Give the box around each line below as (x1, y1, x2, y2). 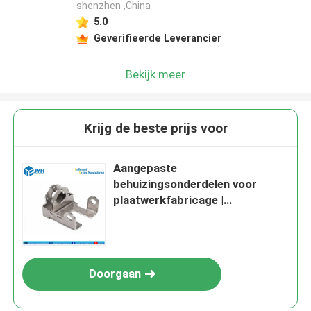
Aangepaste (113, 161, 178, 176)
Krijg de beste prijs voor (83, 120, 228, 137)
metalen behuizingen (113, 225, 222, 239)
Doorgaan (88, 267, 141, 281)
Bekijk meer (126, 67, 185, 81)
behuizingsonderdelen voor (113, 177, 258, 192)
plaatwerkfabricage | (113, 193, 224, 208)
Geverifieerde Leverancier (93, 32, 221, 44)
